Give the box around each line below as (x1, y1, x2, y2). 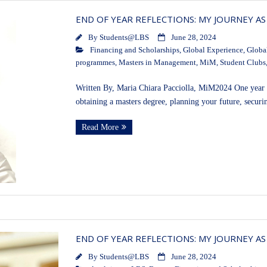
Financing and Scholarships (89, 46, 179, 55)
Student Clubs (219, 58, 266, 67)
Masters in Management (118, 58, 196, 67)
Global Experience (182, 46, 243, 55)
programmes (75, 58, 115, 67)
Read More (81, 123, 119, 132)
